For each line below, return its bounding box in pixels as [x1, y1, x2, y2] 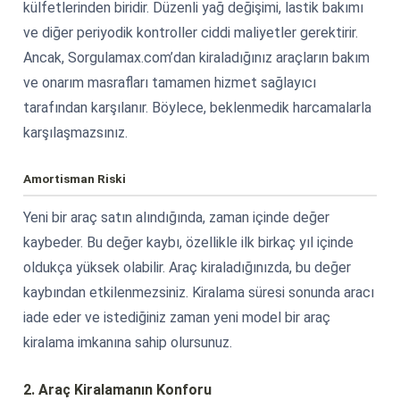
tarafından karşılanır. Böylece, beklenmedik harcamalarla [23, 98, 371, 116]
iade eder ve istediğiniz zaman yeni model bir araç [23, 308, 330, 326]
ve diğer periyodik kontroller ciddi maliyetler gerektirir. [23, 23, 358, 41]
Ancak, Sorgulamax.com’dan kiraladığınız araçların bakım [23, 48, 370, 66]
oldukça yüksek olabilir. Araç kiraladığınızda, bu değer [23, 258, 351, 276]
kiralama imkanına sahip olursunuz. [23, 333, 232, 351]
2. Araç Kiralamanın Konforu [23, 380, 212, 398]
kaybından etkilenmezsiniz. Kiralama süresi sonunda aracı [23, 283, 374, 301]
